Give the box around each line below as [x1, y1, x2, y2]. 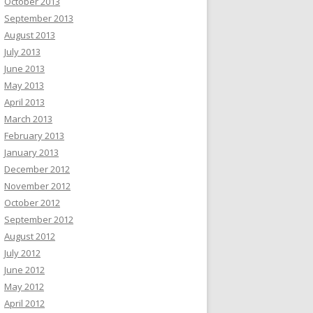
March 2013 [4, 112, 52, 125]
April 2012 [4, 297, 45, 310]
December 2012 [4, 163, 70, 175]
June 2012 [4, 263, 45, 276]
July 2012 [4, 247, 41, 259]
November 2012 [4, 180, 71, 192]
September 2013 [4, 12, 73, 24]
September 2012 [4, 213, 73, 226]
